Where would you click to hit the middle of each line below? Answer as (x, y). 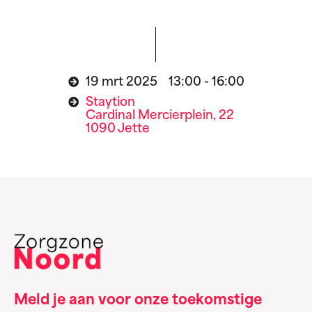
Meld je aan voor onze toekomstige (138, 301)
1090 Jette (117, 130)
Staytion (110, 103)
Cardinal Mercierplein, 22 (159, 116)
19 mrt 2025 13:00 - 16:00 (165, 83)
